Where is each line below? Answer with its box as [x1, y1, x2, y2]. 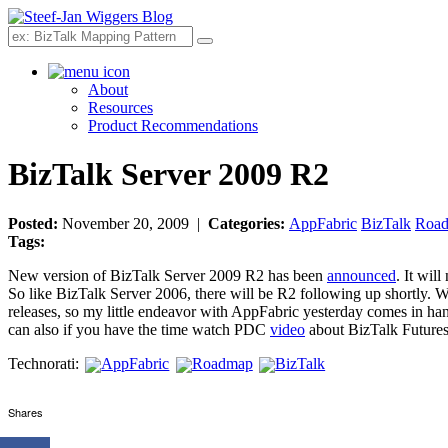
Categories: [208, 214, 289, 232]
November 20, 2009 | [58, 214, 208, 232]
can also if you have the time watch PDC [8, 320, 270, 338]
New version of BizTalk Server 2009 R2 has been [8, 266, 327, 284]
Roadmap [191, 354, 253, 372]
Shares [7, 403, 43, 420]
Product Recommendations [88, 117, 258, 134]
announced [327, 266, 396, 284]
